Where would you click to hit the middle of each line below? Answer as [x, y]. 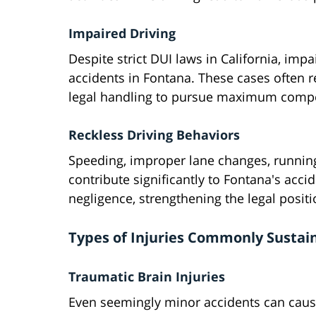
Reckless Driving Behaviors [154, 135]
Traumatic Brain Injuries [147, 277]
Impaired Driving [122, 34]
